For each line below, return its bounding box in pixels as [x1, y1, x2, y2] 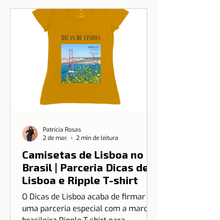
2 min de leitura [76, 164, 118, 171]
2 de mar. [43, 164, 67, 171]
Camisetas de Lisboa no [22, 177, 143, 190]
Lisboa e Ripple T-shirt [22, 203, 138, 216]
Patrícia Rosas [43, 155, 81, 163]
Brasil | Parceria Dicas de [22, 190, 149, 203]
